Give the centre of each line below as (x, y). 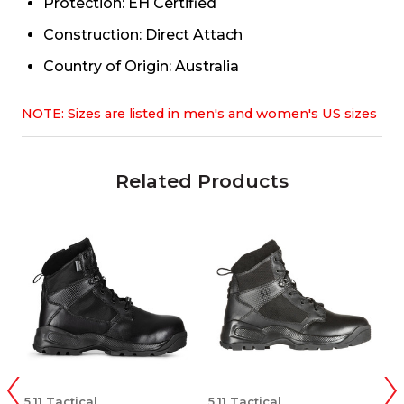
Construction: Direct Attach (143, 34)
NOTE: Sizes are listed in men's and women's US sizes (199, 113)
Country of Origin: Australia (141, 66)
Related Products (202, 180)
